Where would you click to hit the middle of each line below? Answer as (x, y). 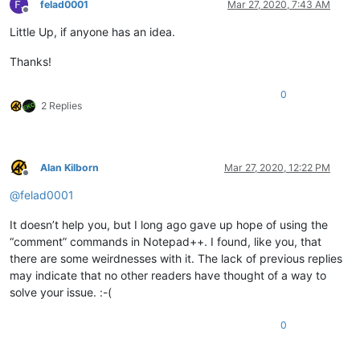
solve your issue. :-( (61, 292)
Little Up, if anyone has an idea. (92, 31)
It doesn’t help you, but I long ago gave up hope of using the (169, 224)
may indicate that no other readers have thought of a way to (168, 275)
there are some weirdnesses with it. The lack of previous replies (176, 258)
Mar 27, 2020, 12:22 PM (277, 167)
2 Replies (61, 105)
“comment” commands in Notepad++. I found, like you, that (166, 241)
